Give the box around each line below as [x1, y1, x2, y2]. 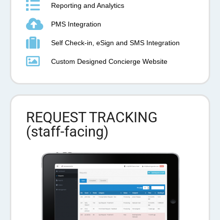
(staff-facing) [26, 123, 109, 140]
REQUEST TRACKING [26, 109, 158, 126]
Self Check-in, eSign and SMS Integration [51, 38, 180, 47]
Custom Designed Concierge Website [51, 57, 167, 65]
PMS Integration [51, 20, 101, 28]
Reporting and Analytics [51, 1, 124, 9]
